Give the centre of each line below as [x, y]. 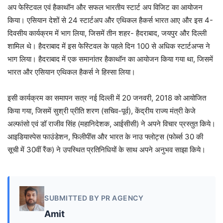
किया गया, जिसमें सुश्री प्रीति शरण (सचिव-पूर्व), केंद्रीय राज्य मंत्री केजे [102, 111]
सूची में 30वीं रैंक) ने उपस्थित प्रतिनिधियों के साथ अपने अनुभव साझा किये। [107, 150]
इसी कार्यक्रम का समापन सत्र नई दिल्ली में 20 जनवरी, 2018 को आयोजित [107, 98]
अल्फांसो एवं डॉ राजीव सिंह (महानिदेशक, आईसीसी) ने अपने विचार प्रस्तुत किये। [111, 124]
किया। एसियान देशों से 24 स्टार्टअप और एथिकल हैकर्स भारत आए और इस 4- [110, 20]
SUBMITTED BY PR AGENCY [94, 198]
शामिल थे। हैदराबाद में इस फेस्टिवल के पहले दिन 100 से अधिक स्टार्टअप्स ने [109, 46]
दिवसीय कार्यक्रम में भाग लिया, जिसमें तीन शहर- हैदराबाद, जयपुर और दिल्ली [107, 33]
